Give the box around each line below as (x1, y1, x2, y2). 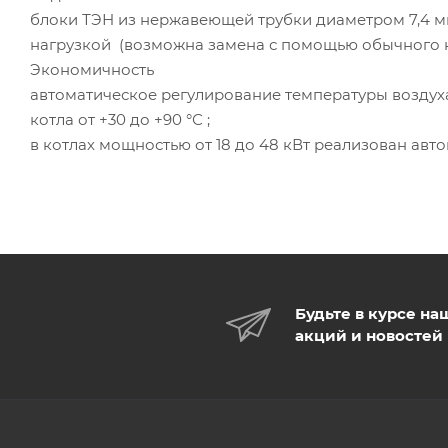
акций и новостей (295, 325, 443, 345)
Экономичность (30, 59, 154, 79)
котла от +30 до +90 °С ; (30, 109, 210, 129)
